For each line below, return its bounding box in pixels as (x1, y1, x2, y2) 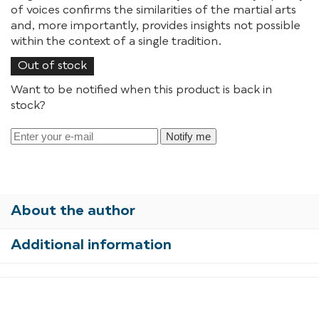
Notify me (166, 130, 211, 142)
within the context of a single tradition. (11, 36, 222, 48)
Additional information (11, 238, 172, 253)
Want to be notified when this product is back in (11, 84, 272, 96)
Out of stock (18, 60, 87, 72)
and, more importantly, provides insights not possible (11, 20, 300, 32)
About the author (11, 204, 135, 219)
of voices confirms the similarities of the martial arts (11, 4, 296, 16)
